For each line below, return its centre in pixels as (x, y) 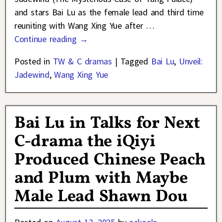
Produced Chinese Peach (110, 160)
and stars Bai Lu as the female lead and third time (109, 12)
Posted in (32, 61)
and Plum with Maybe (101, 178)
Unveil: (191, 61)
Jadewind (32, 75)
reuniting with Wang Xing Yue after (80, 26)
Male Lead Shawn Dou (101, 197)
